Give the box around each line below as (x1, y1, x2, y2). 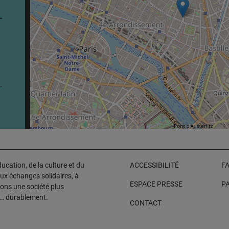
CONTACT (130, 199, 162, 208)
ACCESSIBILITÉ (130, 161, 179, 170)
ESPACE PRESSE (130, 180, 183, 189)
